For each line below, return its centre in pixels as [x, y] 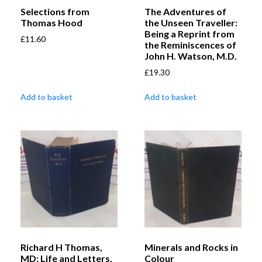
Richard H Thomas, [61, 247]
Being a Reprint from [189, 34]
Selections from [55, 12]
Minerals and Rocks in [191, 247]
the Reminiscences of [190, 45]
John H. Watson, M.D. [191, 56]
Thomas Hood [51, 23]
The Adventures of [185, 12]
